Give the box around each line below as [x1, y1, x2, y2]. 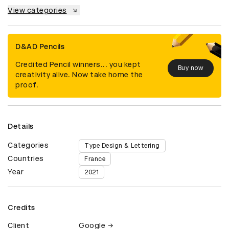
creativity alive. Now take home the [15, 70, 143, 79]
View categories [8, 6, 67, 14]
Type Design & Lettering [84, 142, 160, 149]
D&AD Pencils [15, 42, 64, 51]
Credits [8, 203, 35, 212]
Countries [8, 154, 44, 163]
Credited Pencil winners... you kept [15, 60, 141, 68]
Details [8, 122, 34, 130]
